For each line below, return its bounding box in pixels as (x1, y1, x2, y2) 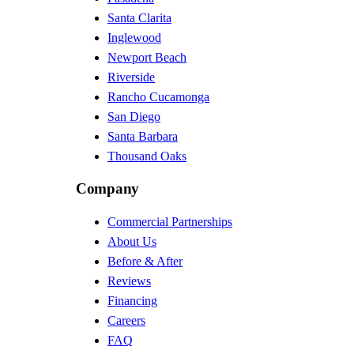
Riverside (107, 70, 155, 84)
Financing (107, 294, 157, 308)
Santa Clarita (107, 10, 171, 24)
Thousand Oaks (107, 149, 186, 163)
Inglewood (107, 30, 161, 44)
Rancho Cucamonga (107, 89, 209, 104)
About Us (107, 235, 156, 249)
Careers (107, 314, 145, 328)
